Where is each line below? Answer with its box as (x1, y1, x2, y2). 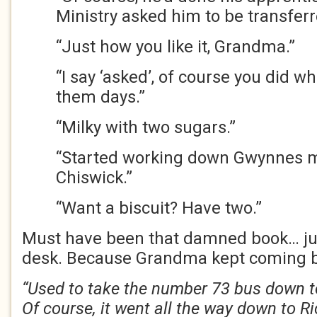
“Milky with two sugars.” (56, 117, 236, 137)
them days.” (56, 87, 145, 107)
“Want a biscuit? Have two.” (56, 198, 262, 218)
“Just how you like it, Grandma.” (56, 37, 295, 57)
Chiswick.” (56, 168, 132, 188)
